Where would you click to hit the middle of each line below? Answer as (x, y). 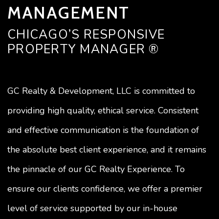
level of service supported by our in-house (92, 208)
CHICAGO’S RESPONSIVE (86, 34)
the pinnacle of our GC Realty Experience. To (96, 169)
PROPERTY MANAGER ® (83, 49)
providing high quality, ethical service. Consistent (103, 110)
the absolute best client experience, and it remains (107, 149)
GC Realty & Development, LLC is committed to (101, 91)
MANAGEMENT (68, 12)
